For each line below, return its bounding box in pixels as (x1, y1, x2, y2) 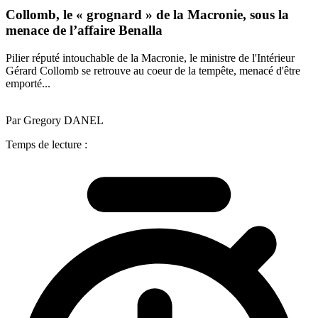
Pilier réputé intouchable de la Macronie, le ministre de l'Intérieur (6, 51, 295, 64)
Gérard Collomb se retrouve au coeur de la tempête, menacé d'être (6, 64, 300, 77)
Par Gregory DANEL (6, 114, 104, 126)
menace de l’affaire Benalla (6, 23, 163, 38)
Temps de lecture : (6, 138, 87, 150)
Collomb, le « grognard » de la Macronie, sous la (6, 7, 289, 23)
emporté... (6, 77, 50, 89)
